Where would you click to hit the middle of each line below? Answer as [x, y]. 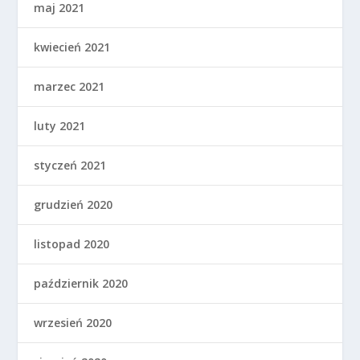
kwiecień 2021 [72, 47]
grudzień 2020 [74, 204]
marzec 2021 [70, 86]
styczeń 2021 [70, 165]
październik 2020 [81, 283]
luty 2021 [60, 125]
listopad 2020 [72, 243]
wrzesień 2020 [73, 322]
